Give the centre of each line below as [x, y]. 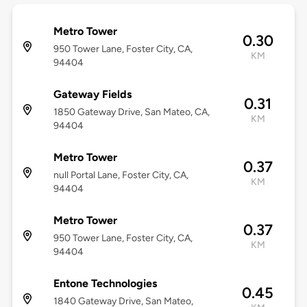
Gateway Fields [92, 95]
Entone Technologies [105, 284]
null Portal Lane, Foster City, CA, [121, 175]
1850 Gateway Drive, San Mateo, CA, [131, 112]
